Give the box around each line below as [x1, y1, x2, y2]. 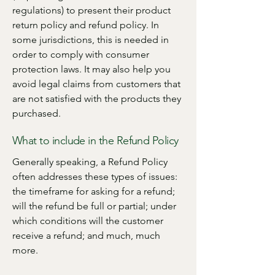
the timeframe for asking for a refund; [12, 185, 175, 197]
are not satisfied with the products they [12, 93, 181, 104]
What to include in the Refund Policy [12, 134, 179, 147]
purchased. [12, 107, 61, 119]
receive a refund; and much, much [12, 230, 160, 241]
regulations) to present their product [12, 4, 171, 16]
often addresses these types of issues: [12, 171, 177, 182]
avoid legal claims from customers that [12, 78, 180, 90]
